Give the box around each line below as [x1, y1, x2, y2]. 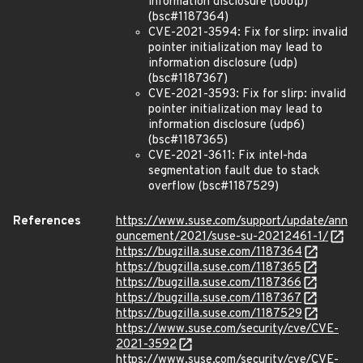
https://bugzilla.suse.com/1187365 [116, 260, 301, 275]
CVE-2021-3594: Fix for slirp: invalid [148, 25, 348, 41]
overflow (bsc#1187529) [148, 179, 279, 194]
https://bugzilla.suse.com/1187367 [116, 291, 301, 306]
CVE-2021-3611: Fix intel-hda [148, 148, 307, 164]
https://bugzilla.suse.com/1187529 [116, 306, 302, 322]
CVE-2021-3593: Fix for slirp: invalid [148, 87, 346, 102]
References [13, 214, 81, 229]
